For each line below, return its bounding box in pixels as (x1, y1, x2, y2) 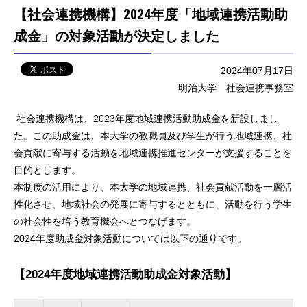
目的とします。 (14, 164, 81, 175)
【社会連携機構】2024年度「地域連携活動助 (14, 5, 288, 23)
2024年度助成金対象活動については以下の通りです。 (14, 232, 247, 244)
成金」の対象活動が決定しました (14, 27, 219, 45)
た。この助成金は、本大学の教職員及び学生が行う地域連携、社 (14, 130, 292, 141)
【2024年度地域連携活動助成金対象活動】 (14, 267, 236, 281)
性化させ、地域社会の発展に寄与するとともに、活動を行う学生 (14, 198, 292, 210)
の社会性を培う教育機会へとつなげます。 (14, 215, 196, 227)
